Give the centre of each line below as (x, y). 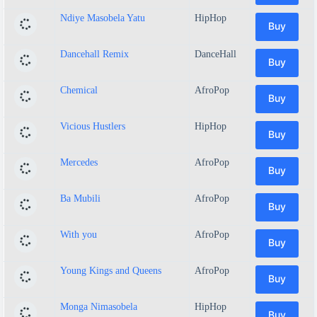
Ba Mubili (80, 198)
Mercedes (79, 162)
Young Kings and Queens (111, 270)
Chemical (79, 90)
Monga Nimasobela (99, 306)
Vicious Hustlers (93, 126)
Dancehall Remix (94, 54)
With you (79, 234)
